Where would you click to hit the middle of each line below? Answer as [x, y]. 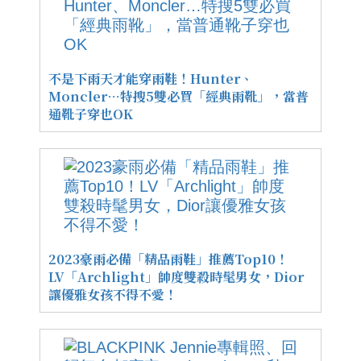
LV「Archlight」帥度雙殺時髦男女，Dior [176, 276]
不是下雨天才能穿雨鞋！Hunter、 [151, 78]
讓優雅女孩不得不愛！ [113, 294]
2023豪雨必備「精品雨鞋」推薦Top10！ [168, 259]
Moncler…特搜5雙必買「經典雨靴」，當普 [178, 96]
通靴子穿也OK [91, 114]
